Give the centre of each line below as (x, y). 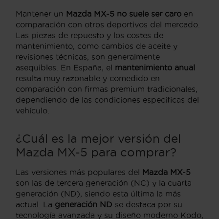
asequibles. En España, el (65, 67)
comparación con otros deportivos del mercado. (108, 24)
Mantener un (41, 13)
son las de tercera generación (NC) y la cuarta (104, 183)
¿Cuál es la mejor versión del (98, 138)
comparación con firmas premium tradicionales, (107, 89)
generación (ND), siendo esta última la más (98, 193)
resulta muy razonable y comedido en (88, 78)
